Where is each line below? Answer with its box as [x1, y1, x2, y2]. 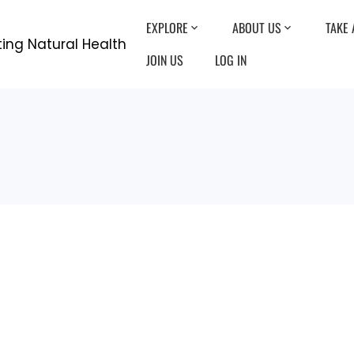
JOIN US [146, 51, 183, 70]
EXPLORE [146, 18, 188, 37]
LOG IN [215, 51, 247, 70]
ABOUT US [232, 18, 281, 37]
